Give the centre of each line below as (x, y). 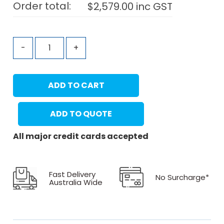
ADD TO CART (76, 85)
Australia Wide (76, 182)
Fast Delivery (72, 174)
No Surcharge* (182, 177)
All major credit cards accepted (81, 136)
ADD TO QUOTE (81, 114)
